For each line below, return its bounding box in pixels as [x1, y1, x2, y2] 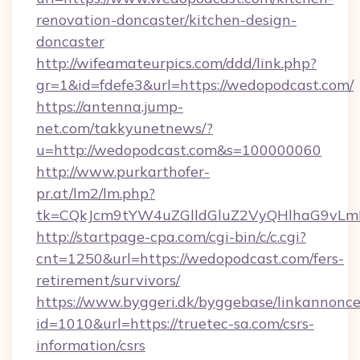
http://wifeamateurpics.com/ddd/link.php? [36, 54, 317, 72]
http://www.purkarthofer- [36, 162, 210, 181]
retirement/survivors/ [36, 271, 180, 289]
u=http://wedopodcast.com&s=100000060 [36, 141, 321, 159]
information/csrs [36, 336, 145, 354]
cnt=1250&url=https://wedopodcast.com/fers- [36, 249, 344, 268]
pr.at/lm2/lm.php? [36, 184, 155, 202]
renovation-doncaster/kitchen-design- [36, 10, 297, 29]
